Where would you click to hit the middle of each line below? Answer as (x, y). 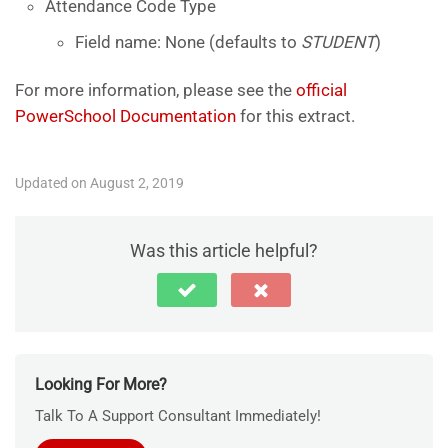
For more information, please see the (155, 89)
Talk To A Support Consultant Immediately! (178, 415)
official (321, 89)
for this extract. (295, 115)
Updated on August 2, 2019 (99, 182)
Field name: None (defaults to (188, 41)
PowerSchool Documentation (125, 115)
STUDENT (338, 41)
